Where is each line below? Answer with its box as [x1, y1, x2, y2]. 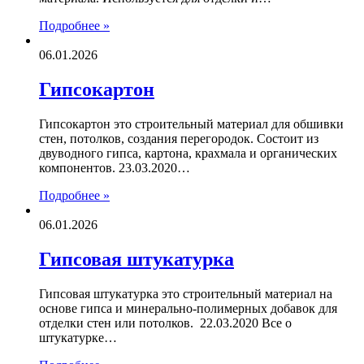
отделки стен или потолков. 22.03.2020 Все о [39, 315, 292, 330]
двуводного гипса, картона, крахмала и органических [39, 146, 337, 161]
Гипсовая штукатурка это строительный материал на [39, 286, 332, 301]
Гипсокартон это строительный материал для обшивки [39, 117, 344, 132]
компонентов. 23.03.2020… [39, 161, 190, 175]
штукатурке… [39, 330, 117, 344]
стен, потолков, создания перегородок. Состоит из [39, 132, 318, 146]
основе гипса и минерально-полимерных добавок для [39, 301, 337, 315]
